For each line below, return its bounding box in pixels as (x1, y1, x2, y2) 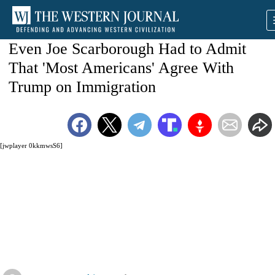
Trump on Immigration (9, 78, 156, 96)
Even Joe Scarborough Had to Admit (9, 40, 246, 58)
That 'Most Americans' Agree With (9, 59, 234, 77)
